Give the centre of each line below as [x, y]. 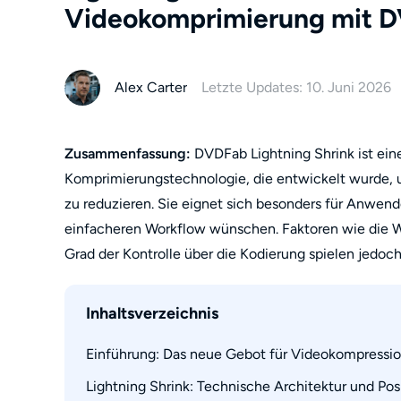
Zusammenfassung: [128, 154]
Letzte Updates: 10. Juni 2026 [296, 87]
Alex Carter [151, 87]
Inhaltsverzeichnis [152, 313]
